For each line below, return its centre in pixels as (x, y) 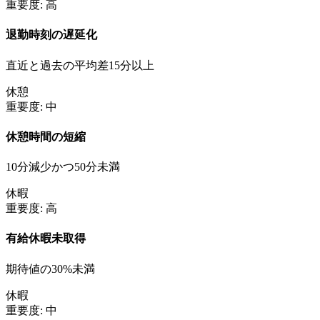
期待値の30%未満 (50, 269)
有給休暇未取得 (46, 239)
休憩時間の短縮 (46, 136)
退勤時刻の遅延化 (51, 35)
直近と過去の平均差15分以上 (80, 65)
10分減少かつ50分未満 (63, 167)
